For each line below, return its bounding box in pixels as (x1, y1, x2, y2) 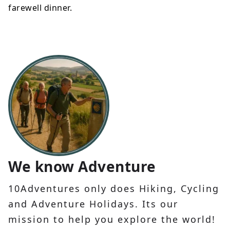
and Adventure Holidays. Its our (8, 198, 178, 210)
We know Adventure (8, 157, 156, 177)
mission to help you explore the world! (8, 213, 216, 226)
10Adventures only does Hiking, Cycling (8, 182, 219, 195)
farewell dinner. (8, 2, 72, 14)
